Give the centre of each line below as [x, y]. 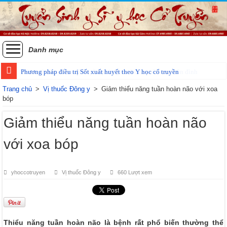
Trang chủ [17, 89]
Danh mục [46, 49]
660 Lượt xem [135, 172]
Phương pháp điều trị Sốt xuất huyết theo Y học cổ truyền [100, 71]
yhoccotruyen [28, 172]
